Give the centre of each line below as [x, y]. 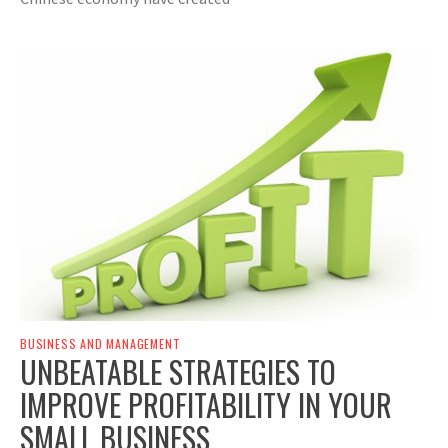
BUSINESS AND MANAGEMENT [100, 343]
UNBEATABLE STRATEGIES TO [178, 371]
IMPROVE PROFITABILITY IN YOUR [206, 404]
